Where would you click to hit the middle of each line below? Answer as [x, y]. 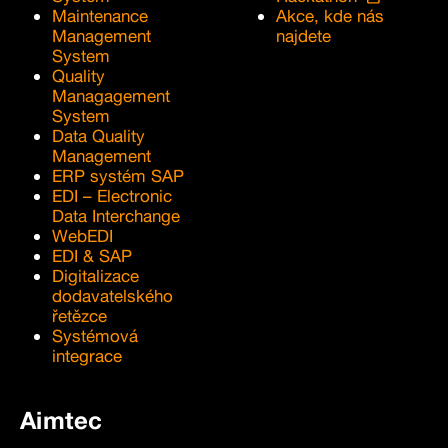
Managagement [111, 95]
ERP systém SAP [118, 175]
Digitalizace [95, 275]
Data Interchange [116, 215]
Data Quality [98, 135]
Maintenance [100, 15]
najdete [303, 35]
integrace [87, 355]
